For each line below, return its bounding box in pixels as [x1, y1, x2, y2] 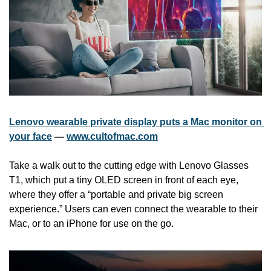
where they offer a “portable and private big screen [9, 189, 223, 200]
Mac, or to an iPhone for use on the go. [9, 218, 174, 229]
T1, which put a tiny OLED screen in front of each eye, [9, 175, 238, 186]
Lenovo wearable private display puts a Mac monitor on [9, 117, 262, 128]
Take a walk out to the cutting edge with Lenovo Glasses [9, 160, 249, 171]
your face [9, 131, 52, 142]
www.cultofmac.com [67, 131, 158, 142]
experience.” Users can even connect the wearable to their [9, 204, 258, 215]
